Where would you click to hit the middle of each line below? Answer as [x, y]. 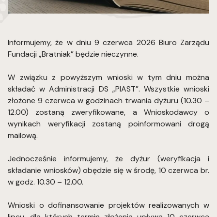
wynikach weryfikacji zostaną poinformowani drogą [108, 124]
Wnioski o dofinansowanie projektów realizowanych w [108, 205]
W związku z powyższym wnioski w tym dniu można [108, 77]
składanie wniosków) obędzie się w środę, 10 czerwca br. [108, 170]
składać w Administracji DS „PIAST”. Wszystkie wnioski [108, 89]
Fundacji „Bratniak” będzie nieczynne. [73, 54]
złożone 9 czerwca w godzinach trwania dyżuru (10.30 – [108, 101]
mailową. [23, 136]
